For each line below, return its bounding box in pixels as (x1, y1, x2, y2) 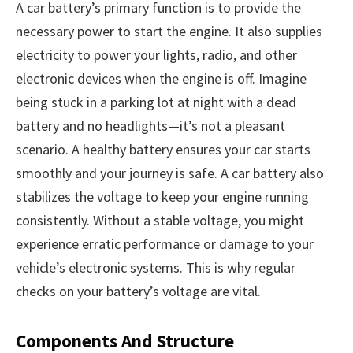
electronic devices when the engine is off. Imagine (16, 69, 307, 87)
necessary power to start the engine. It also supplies (16, 21, 322, 40)
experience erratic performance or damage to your (16, 234, 314, 253)
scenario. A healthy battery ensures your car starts (16, 139, 310, 158)
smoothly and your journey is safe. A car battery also (16, 163, 324, 182)
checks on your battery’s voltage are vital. (16, 281, 261, 300)
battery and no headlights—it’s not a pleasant (16, 116, 285, 135)
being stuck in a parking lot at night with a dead (16, 92, 296, 111)
